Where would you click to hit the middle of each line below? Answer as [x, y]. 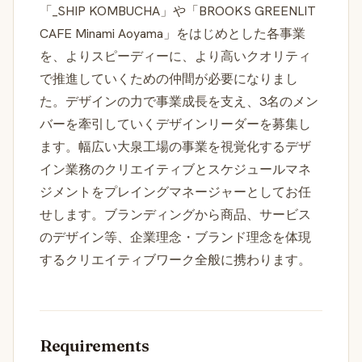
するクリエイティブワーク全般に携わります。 [175, 259]
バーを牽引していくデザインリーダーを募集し [175, 124]
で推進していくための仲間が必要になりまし [169, 78]
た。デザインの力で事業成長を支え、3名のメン [179, 101]
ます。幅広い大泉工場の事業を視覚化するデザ [175, 146]
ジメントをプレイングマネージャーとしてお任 [175, 192]
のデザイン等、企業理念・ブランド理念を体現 [175, 237]
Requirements [95, 345]
